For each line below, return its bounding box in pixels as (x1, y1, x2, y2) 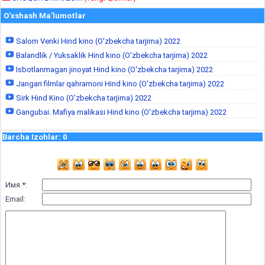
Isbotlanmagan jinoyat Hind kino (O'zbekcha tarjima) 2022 (14, 65, 213, 74)
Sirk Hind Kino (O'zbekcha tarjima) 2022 (14, 93, 151, 102)
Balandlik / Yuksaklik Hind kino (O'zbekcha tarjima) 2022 (14, 51, 208, 60)
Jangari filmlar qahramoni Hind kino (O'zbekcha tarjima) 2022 (14, 79, 224, 88)
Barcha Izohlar (2, 132, 59, 141)
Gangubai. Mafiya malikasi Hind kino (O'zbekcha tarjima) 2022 (14, 108, 227, 117)
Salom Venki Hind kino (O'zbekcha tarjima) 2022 (14, 37, 180, 46)
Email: (5, 195, 25, 203)
